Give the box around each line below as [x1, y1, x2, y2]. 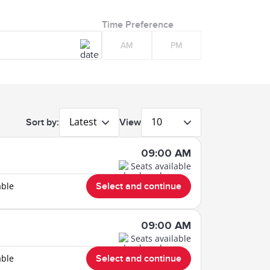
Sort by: [26, 116, 59, 128]
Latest [69, 115, 97, 128]
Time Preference [102, 18, 174, 31]
